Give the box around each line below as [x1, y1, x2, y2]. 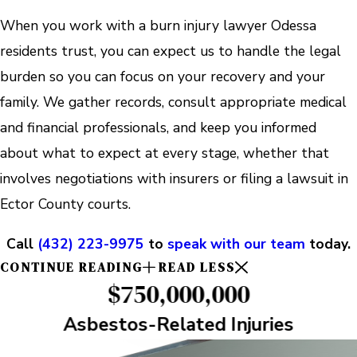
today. [305, 233, 351, 253]
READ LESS [159, 258, 236, 276]
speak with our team [167, 233, 305, 253]
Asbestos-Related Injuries [63, 311, 294, 337]
